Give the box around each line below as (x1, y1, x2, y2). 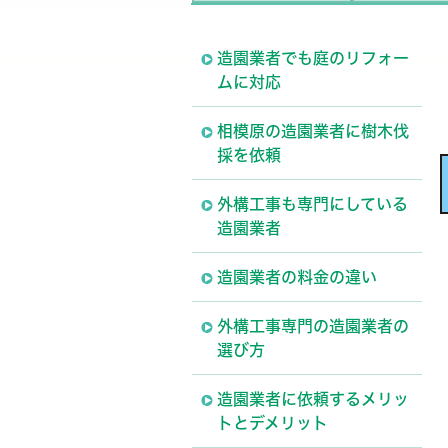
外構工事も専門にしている (217, 196, 408, 212)
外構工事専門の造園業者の (217, 318, 409, 334)
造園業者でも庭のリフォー (217, 50, 409, 66)
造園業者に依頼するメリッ (217, 391, 409, 407)
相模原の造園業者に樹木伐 (217, 123, 409, 139)
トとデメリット (217, 415, 328, 431)
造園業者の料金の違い (217, 269, 377, 285)
